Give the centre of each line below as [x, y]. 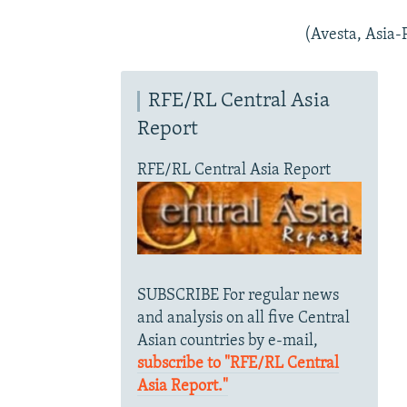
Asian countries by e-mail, [227, 341]
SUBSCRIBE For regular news [238, 295]
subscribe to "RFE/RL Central [238, 363]
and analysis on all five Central [243, 318]
